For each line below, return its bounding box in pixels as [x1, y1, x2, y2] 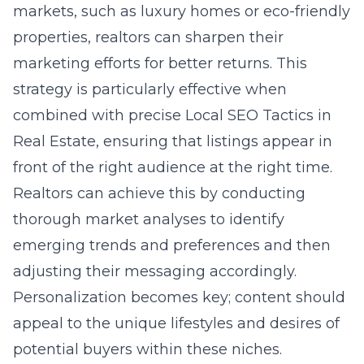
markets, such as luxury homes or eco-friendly [13, 2, 350, 20]
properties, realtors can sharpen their [13, 28, 284, 46]
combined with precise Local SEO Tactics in [13, 106, 331, 124]
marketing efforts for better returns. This [13, 54, 307, 72]
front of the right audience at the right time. [13, 158, 332, 176]
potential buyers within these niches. [13, 340, 282, 358]
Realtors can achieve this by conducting [13, 184, 305, 202]
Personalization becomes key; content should [13, 288, 345, 306]
